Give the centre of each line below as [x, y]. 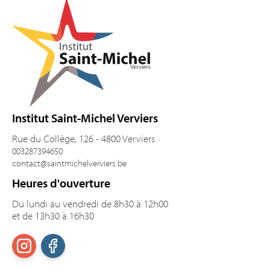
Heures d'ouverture [61, 183]
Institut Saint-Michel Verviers [85, 118]
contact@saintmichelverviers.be [69, 163]
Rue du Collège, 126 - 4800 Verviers [83, 138]
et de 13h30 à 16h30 [53, 215]
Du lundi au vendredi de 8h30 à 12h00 [90, 203]
